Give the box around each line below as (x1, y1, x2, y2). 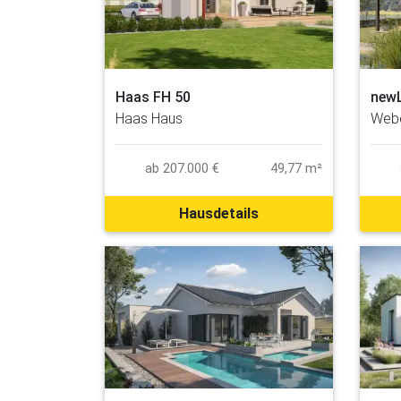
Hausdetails (179, 204, 259, 222)
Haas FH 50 (115, 88, 191, 106)
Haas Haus (115, 109, 183, 127)
